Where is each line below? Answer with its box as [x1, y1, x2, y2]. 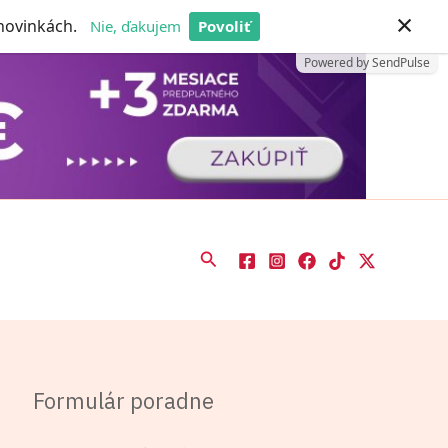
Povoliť [198, 16, 252, 36]
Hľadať [198, 245, 255, 269]
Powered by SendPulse [304, 54, 430, 71]
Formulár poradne [33, 385, 215, 415]
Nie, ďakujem [90, 16, 182, 36]
